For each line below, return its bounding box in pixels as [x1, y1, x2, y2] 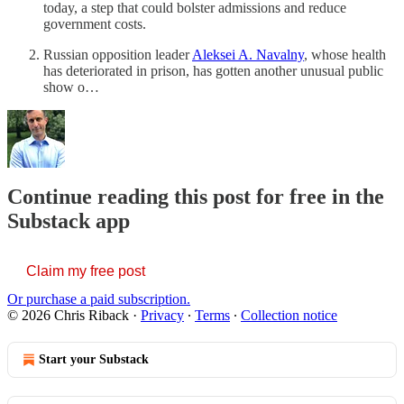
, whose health [304, 46, 386, 62]
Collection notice [241, 308, 337, 324]
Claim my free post [26, 263, 145, 280]
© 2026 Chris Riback [7, 308, 129, 324]
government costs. [43, 15, 146, 32]
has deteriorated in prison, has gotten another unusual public [43, 62, 383, 78]
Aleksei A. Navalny [192, 46, 304, 62]
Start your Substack [39, 353, 149, 367]
